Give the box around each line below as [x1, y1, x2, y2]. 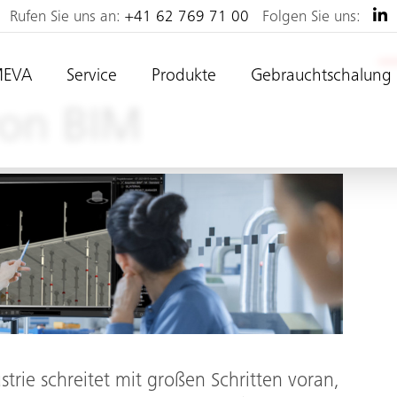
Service [66, 68, 117, 86]
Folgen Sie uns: [258, 10, 366, 26]
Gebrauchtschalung [250, 68, 392, 86]
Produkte [151, 68, 216, 86]
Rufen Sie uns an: [10, 10, 126, 26]
